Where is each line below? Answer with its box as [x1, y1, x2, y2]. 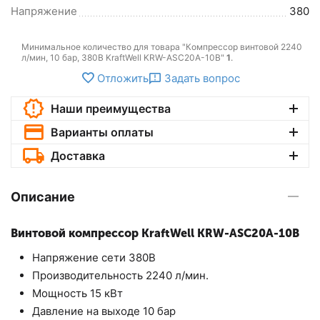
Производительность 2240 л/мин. [32, 269, 209, 282]
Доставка [50, 149, 105, 163]
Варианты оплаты [50, 125, 154, 139]
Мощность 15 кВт [32, 286, 123, 300]
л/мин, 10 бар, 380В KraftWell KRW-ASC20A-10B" [21, 52, 226, 63]
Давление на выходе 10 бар [32, 304, 176, 318]
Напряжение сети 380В [32, 251, 156, 264]
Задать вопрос [164, 71, 240, 85]
